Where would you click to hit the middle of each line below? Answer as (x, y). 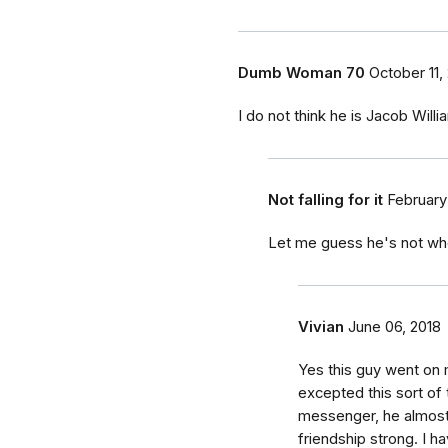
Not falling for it (325, 200)
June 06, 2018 (394, 327)
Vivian (321, 327)
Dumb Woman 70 (301, 73)
